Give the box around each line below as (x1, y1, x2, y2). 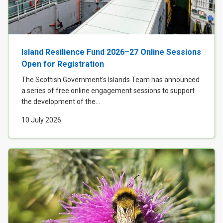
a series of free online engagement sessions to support (21, 87, 195, 95)
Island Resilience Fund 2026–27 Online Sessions (21, 47, 201, 57)
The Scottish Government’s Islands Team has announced (21, 76, 200, 84)
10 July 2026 (21, 116, 61, 124)
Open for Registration (21, 59, 104, 69)
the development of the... (21, 98, 100, 106)
